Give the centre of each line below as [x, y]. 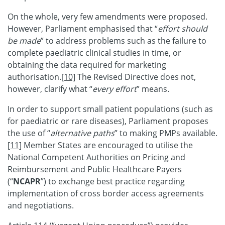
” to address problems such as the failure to [124, 40]
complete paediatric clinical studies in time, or [94, 52]
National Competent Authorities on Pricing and [96, 157]
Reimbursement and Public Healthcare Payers [95, 169]
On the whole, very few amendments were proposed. [107, 16]
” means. [154, 89]
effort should [183, 28]
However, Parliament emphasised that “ [83, 28]
